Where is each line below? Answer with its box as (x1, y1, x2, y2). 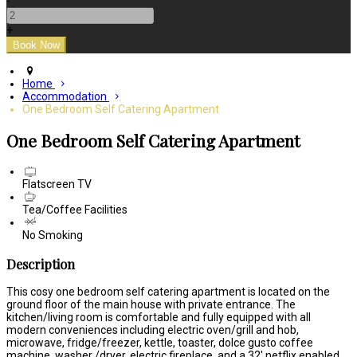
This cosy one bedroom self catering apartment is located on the (6, 285, 330, 299)
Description (6, 254, 75, 273)
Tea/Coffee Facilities (22, 203, 127, 217)
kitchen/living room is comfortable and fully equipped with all (6, 311, 311, 324)
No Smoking (22, 229, 83, 242)
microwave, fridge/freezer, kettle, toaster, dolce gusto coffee (6, 336, 313, 350)
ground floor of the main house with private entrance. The (6, 298, 296, 312)
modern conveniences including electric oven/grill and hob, (6, 324, 299, 337)
